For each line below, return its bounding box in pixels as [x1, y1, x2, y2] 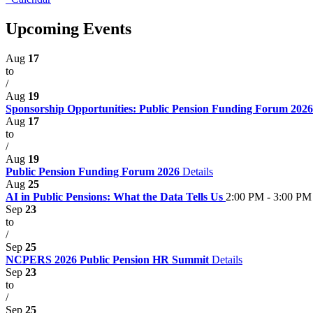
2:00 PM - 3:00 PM [226, 190, 312, 203]
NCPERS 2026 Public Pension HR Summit [6, 253, 212, 265]
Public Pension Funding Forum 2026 [6, 165, 182, 177]
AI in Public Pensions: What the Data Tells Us [6, 190, 226, 203]
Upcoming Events [6, 19, 131, 38]
